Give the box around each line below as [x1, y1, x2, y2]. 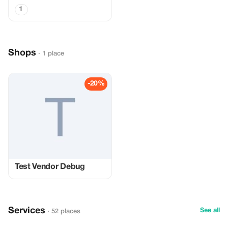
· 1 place [38, 51, 64, 56]
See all [200, 208, 220, 214]
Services [8, 207, 45, 215]
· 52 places [47, 209, 80, 214]
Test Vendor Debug [15, 163, 85, 170]
